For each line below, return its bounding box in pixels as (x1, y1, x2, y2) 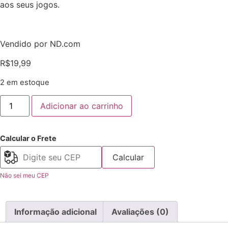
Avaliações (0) (111, 206, 169, 217)
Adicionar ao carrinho (40, 100, 124, 111)
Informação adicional (14, 206, 97, 217)
